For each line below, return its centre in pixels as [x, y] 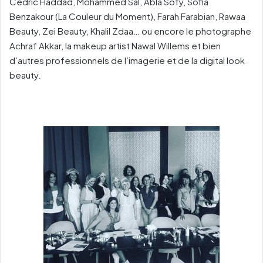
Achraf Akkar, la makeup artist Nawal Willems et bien [115, 45]
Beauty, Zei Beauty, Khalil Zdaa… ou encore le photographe [130, 31]
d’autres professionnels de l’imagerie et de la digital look [127, 60]
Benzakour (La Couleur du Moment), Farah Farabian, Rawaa [127, 16]
